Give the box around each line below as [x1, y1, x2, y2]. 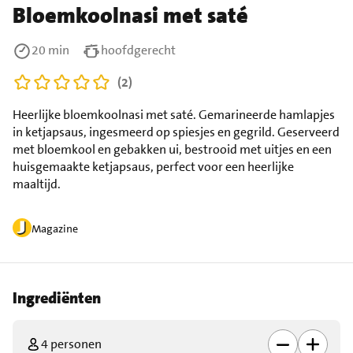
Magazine [32, 221, 78, 236]
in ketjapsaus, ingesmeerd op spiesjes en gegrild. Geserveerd [13, 123, 340, 140]
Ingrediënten [13, 287, 101, 308]
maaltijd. [13, 175, 61, 192]
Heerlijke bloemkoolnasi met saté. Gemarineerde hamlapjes [13, 106, 335, 123]
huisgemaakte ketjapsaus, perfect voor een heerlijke [13, 158, 294, 175]
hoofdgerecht [101, 41, 176, 58]
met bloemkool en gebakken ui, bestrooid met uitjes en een [13, 140, 332, 158]
